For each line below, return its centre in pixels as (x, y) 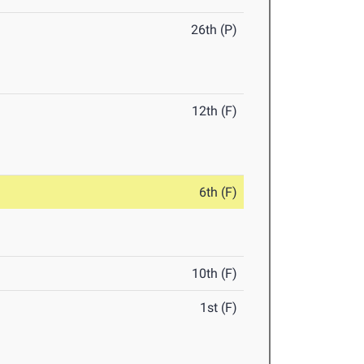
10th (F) (215, 274)
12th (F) (215, 111)
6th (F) (219, 193)
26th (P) (214, 30)
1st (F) (219, 308)
